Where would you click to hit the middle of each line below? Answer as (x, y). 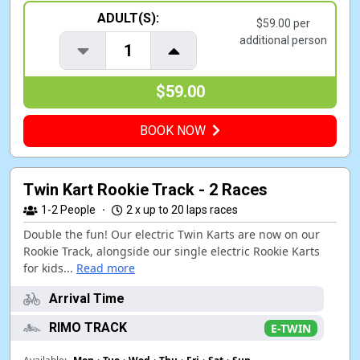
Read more (106, 268)
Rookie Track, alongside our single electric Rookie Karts (172, 251)
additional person (284, 40)
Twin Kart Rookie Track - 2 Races (145, 190)
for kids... (48, 268)
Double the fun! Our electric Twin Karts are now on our (172, 234)
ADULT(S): (129, 18)
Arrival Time (87, 299)
